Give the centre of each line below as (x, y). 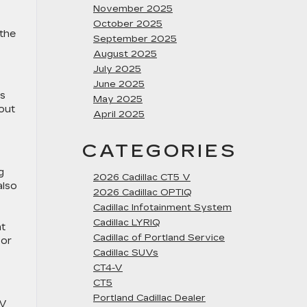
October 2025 (128, 24)
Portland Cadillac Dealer (149, 298)
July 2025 (117, 69)
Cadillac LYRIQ (127, 223)
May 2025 (118, 99)
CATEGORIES (160, 151)
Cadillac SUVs (126, 253)
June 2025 (119, 84)
